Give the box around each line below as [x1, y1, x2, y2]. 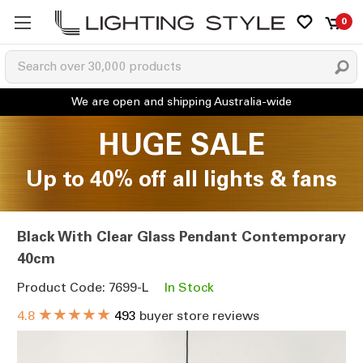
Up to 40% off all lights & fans [26, 165, 337, 192]
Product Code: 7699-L [17, 280, 148, 296]
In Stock [164, 280, 214, 296]
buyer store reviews [136, 308, 259, 324]
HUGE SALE [98, 126, 265, 162]
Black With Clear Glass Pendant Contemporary [17, 228, 346, 246]
